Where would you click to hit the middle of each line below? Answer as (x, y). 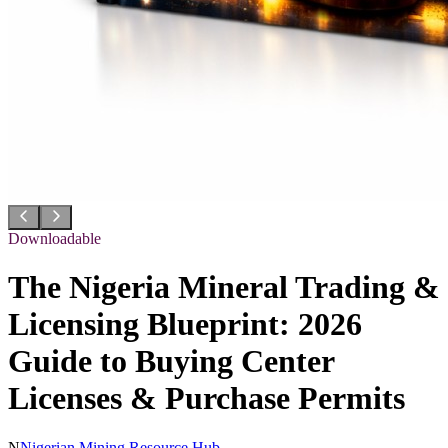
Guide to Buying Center (171, 361)
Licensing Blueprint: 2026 (185, 324)
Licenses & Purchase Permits (206, 398)
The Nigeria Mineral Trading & (224, 287)
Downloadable (54, 238)
